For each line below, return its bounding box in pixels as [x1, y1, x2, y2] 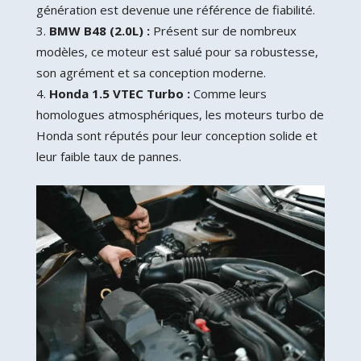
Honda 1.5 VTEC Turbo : [48, 85, 190, 102]
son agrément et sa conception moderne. [35, 64, 266, 81]
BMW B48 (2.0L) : [48, 22, 150, 39]
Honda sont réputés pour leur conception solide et [35, 127, 317, 143]
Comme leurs [189, 85, 267, 102]
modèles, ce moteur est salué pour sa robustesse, [35, 43, 318, 60]
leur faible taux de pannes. [35, 147, 181, 164]
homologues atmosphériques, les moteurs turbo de [35, 106, 324, 122]
